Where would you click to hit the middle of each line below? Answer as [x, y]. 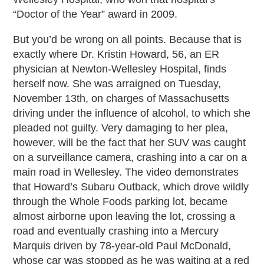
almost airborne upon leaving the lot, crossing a [124, 217]
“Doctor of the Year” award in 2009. [95, 14]
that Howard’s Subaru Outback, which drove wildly [131, 187]
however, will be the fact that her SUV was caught [130, 143]
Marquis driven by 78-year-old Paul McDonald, [122, 246]
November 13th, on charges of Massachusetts [121, 99]
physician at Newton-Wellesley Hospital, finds [120, 69]
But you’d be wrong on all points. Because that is [128, 40]
